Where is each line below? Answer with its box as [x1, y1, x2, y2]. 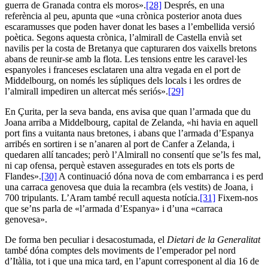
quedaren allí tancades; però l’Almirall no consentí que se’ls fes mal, [5, 149, 261, 160]
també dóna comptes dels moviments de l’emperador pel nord [5, 245, 236, 255]
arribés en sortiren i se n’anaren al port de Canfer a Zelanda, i [5, 138, 234, 149]
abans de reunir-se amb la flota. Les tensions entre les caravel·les [5, 53, 247, 64]
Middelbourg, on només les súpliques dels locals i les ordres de [5, 75, 241, 86]
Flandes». [5, 170, 41, 181]
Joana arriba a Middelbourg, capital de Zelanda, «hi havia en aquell [5, 117, 258, 127]
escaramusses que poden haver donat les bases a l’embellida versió [5, 21, 255, 32]
